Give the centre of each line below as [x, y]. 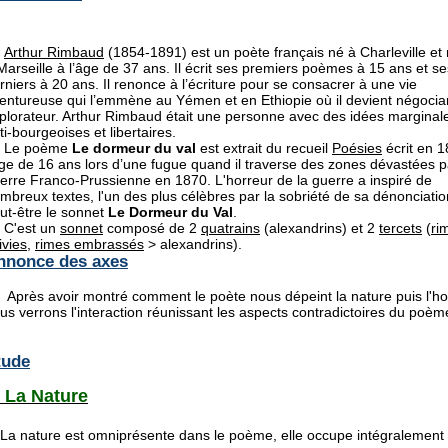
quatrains [230, 227]
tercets [400, 227]
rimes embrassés [89, 243]
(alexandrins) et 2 [319, 227]
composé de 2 [152, 227]
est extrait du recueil [264, 147]
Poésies [357, 147]
